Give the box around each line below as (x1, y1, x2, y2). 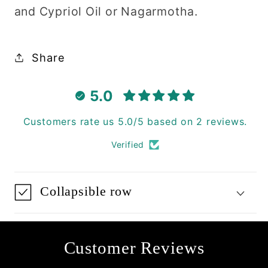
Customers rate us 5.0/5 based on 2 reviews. (23, 115, 248, 128)
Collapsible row (40, 184, 133, 199)
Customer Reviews (63, 238, 205, 258)
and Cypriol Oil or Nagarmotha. (14, 4, 198, 19)
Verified (111, 139, 145, 150)
